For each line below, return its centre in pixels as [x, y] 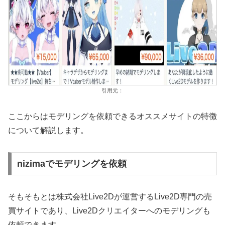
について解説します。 [48, 131]
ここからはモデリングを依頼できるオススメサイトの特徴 [113, 117]
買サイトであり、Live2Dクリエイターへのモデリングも [109, 210]
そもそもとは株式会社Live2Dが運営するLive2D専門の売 [110, 196]
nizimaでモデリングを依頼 [72, 163]
